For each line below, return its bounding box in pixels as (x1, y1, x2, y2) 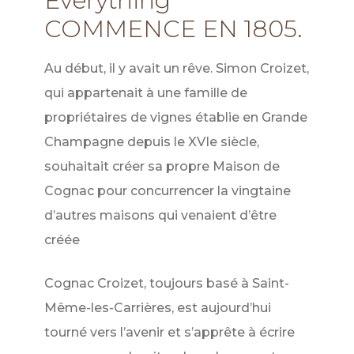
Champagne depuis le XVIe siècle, (43, 134, 259, 150)
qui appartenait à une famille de (43, 85, 247, 101)
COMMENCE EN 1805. (43, 14, 303, 44)
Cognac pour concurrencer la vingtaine (43, 183, 291, 199)
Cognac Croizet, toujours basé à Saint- (43, 276, 289, 292)
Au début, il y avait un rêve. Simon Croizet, (43, 61, 309, 77)
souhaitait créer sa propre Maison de (43, 159, 280, 175)
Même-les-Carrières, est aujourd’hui (43, 300, 271, 316)
